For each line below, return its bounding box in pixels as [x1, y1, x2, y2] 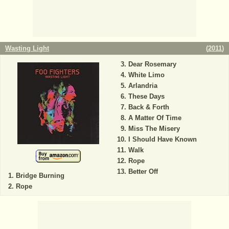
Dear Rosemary [128, 60, 176, 68]
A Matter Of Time [128, 114, 181, 122]
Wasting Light [5, 44, 49, 53]
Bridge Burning [16, 172, 64, 180]
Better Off [128, 168, 158, 176]
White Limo [128, 71, 165, 79]
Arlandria [128, 82, 157, 90]
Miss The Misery [128, 125, 180, 133]
